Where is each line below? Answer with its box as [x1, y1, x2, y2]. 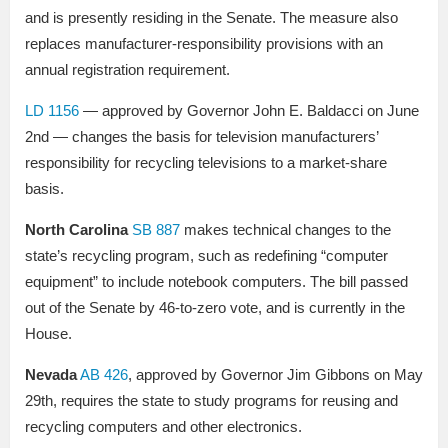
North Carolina [25, 221, 128, 239]
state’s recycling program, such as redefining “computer [25, 247, 388, 265]
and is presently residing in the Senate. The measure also [25, 9, 398, 27]
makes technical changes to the [180, 221, 391, 239]
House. [25, 325, 72, 343]
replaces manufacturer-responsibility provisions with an [25, 35, 383, 53]
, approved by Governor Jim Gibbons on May [128, 366, 423, 384]
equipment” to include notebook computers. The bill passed [25, 273, 408, 291]
